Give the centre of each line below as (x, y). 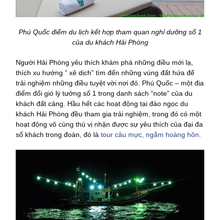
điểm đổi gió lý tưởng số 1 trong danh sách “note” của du (104, 93)
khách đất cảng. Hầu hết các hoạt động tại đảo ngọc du (102, 104)
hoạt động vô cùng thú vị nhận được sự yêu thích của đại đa (109, 124)
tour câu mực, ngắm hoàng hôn (150, 135)
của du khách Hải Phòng (110, 42)
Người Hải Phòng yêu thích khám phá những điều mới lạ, (104, 62)
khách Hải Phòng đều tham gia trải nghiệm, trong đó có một (109, 114)
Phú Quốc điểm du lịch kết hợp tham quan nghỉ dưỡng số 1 (110, 32)
